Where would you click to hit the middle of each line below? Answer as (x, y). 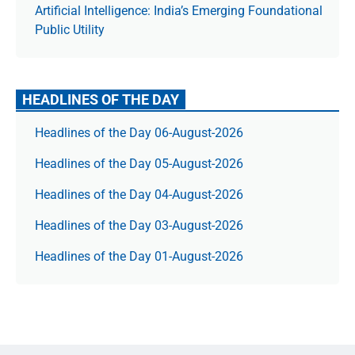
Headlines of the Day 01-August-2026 (139, 256)
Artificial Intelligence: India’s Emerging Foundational (179, 11)
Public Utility (70, 30)
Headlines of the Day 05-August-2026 (139, 164)
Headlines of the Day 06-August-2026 (139, 133)
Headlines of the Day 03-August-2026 (139, 225)
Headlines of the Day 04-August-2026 (139, 195)
